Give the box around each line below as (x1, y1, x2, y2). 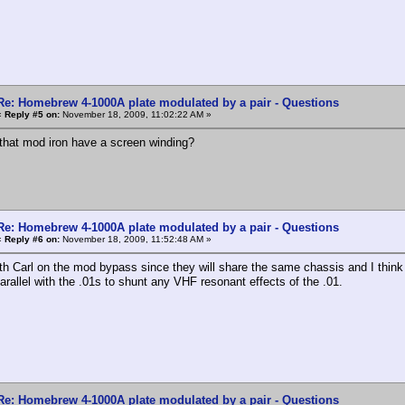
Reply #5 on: (5, 108, 60, 119)
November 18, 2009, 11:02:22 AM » (60, 108, 212, 119)
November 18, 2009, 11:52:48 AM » (60, 233, 212, 244)
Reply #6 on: (5, 233, 60, 244)
